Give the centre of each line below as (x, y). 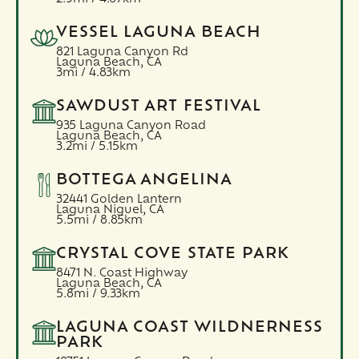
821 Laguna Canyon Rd (122, 52)
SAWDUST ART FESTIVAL (158, 107)
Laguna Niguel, (101, 210)
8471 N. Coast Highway (121, 273)
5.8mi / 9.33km (98, 294)
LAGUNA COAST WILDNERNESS (189, 328)
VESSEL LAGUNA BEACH (159, 33)
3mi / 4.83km (93, 73)
